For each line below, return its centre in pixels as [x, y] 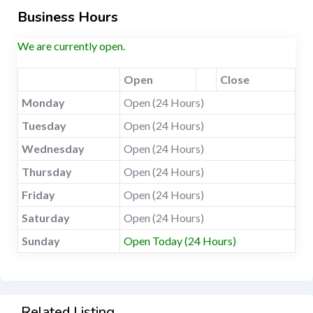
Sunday [41, 241]
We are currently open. [71, 46]
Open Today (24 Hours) [180, 241]
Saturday [46, 218]
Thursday [47, 172]
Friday [38, 195]
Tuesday [44, 126]
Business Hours [68, 17]
